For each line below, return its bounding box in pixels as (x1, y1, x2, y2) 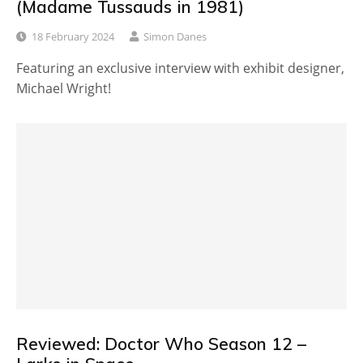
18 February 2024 (32, 29, 114, 45)
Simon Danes (143, 29, 207, 45)
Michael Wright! (16, 79, 111, 98)
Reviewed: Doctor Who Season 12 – (16, 332, 306, 354)
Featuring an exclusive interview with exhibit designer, (16, 59, 344, 78)
